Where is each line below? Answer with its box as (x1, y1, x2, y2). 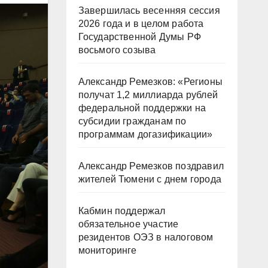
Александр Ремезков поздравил (78, 161, 224, 171)
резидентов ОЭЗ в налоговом (78, 232, 214, 242)
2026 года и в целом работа (78, 19, 204, 29)
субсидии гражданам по (78, 116, 187, 126)
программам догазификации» (78, 129, 213, 139)
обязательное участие (78, 219, 179, 229)
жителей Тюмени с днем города (78, 174, 222, 184)
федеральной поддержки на (78, 103, 206, 113)
